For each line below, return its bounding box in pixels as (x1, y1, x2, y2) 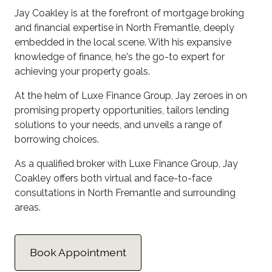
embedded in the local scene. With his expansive (15, 36, 231, 48)
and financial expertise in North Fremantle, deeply (15, 21, 234, 33)
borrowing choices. (15, 133, 99, 145)
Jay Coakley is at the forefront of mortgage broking (15, 7, 244, 19)
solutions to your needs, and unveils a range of (15, 118, 222, 131)
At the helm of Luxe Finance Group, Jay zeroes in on (15, 89, 247, 101)
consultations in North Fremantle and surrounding (15, 186, 236, 199)
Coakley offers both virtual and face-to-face (15, 172, 212, 184)
